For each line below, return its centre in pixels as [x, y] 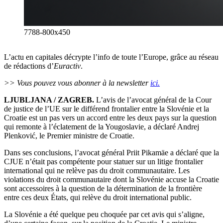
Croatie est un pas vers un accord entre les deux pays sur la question [110, 118]
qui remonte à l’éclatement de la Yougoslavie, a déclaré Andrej [102, 127]
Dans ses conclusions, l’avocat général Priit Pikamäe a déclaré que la [111, 153]
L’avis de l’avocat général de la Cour [153, 100]
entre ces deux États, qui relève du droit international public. [98, 198]
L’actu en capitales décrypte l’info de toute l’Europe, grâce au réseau [111, 57]
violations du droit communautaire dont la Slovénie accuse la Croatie [111, 180]
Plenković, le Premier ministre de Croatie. [69, 136]
